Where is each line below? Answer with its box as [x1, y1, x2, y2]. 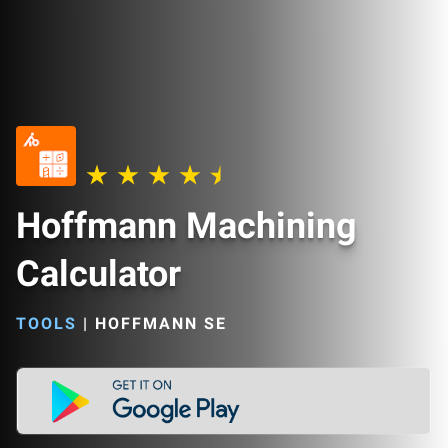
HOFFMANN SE [95, 314, 227, 333]
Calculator [16, 253, 181, 295]
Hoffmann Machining [16, 205, 357, 247]
